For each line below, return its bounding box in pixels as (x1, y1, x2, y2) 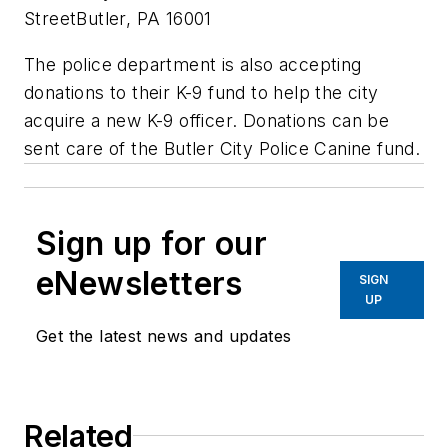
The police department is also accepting (24, 53, 362, 75)
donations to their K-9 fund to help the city (24, 81, 379, 103)
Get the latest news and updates (36, 325, 292, 346)
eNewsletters (36, 263, 243, 303)
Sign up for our (36, 223, 267, 263)
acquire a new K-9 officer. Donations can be (24, 109, 390, 131)
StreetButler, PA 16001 (24, 7, 212, 29)
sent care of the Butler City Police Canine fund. (24, 137, 421, 159)
